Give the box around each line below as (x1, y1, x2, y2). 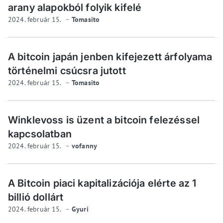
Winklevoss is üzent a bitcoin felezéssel (8, 113, 200, 126)
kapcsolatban (8, 127, 72, 140)
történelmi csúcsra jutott (8, 64, 126, 77)
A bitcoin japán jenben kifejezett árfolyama (8, 50, 213, 63)
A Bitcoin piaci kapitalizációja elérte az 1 (8, 177, 197, 189)
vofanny (72, 141, 98, 150)
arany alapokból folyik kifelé (8, 1, 142, 13)
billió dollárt (8, 191, 64, 203)
